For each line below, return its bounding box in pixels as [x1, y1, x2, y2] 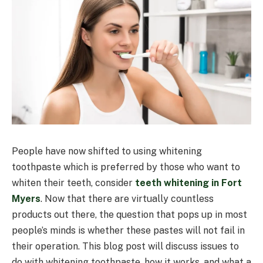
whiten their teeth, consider [12, 177, 135, 188]
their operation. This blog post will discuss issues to [12, 240, 239, 252]
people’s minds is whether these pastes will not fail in [12, 224, 245, 236]
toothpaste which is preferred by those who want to [12, 161, 240, 173]
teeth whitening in [135, 177, 219, 188]
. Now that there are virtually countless [41, 193, 214, 204]
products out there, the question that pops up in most [12, 208, 247, 220]
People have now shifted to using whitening [12, 145, 202, 157]
